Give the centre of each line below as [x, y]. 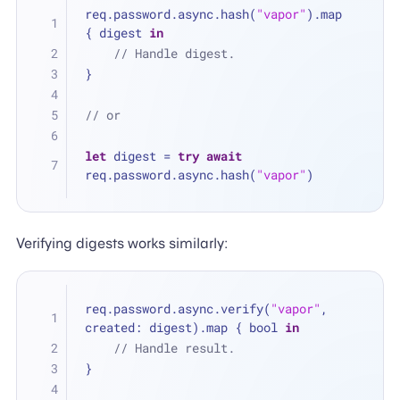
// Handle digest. [175, 53]
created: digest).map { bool [185, 328]
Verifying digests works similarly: [121, 243]
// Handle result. [175, 348]
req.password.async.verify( [178, 309]
